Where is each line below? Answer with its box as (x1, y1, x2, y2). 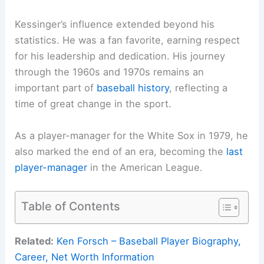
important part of (15, 82, 97, 94)
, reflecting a (169, 82, 228, 94)
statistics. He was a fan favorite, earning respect (15, 34, 240, 47)
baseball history (97, 82, 170, 94)
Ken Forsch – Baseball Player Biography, (57, 235, 242, 247)
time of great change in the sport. (15, 98, 172, 110)
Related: (15, 235, 54, 247)
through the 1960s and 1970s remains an (15, 66, 204, 78)
